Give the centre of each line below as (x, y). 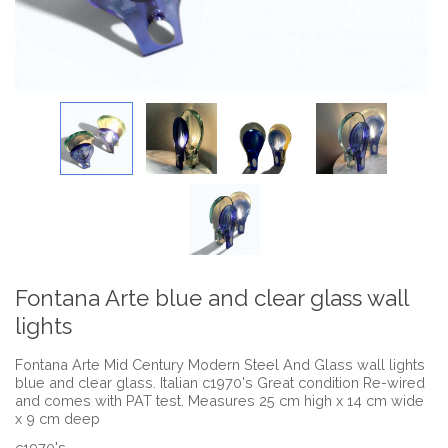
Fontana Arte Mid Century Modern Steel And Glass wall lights (220, 364)
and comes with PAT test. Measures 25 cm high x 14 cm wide (219, 400)
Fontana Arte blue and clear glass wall (211, 298)
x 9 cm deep (57, 418)
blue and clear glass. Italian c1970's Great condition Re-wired (220, 382)
